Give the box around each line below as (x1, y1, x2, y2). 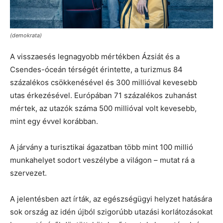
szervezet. (10, 168, 47, 178)
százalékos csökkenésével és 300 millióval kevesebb (10, 77, 197, 87)
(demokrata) (10, 31, 42, 39)
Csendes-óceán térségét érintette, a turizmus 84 (10, 64, 183, 74)
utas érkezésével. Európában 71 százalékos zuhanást (10, 90, 197, 100)
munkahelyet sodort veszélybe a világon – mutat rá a (10, 155, 195, 165)
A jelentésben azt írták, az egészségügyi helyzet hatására (10, 194, 212, 204)
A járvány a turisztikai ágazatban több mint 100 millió (10, 142, 193, 152)
